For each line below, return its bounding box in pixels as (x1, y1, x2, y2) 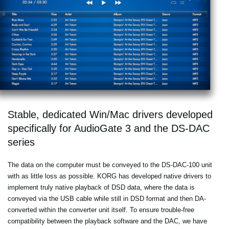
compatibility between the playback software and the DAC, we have (8, 217, 207, 225)
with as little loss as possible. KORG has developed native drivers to (8, 172, 211, 180)
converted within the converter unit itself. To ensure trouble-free (8, 206, 194, 214)
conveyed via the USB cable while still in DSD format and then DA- (8, 195, 206, 203)
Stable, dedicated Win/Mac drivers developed (8, 109, 213, 121)
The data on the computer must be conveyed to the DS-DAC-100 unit (8, 161, 212, 169)
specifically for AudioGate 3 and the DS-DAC (8, 123, 210, 134)
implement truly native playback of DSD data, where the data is (8, 184, 195, 192)
